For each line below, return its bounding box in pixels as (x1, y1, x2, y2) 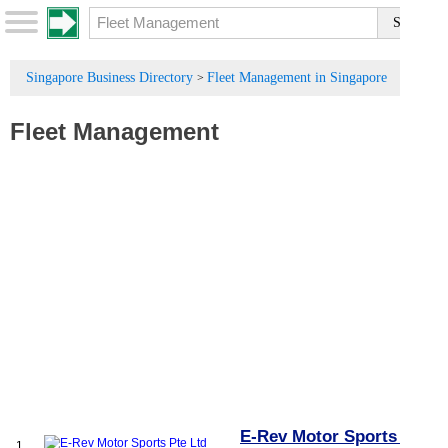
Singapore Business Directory (26, 70, 193, 85)
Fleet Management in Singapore (207, 70, 387, 85)
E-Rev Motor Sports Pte (240, 427, 428, 446)
